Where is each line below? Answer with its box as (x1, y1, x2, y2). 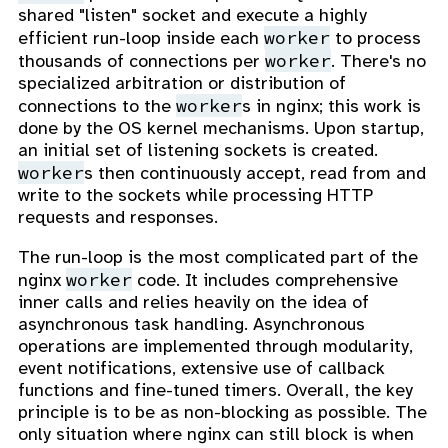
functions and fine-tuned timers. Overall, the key (18, 379, 413, 402)
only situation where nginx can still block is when (18, 423, 414, 446)
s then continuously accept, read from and (84, 162, 426, 185)
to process (330, 27, 421, 50)
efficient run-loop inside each (18, 27, 264, 50)
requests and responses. (18, 206, 218, 229)
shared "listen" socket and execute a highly (18, 4, 367, 27)
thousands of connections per (18, 50, 265, 73)
